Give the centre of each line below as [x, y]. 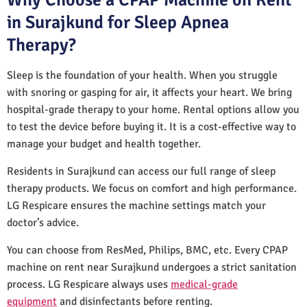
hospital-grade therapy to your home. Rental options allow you [153, 109]
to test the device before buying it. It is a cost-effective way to [151, 126]
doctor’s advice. [43, 222]
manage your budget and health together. [104, 144]
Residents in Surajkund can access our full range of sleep [141, 171]
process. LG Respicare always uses [89, 284]
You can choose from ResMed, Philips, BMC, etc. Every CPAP [147, 250]
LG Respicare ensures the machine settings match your [136, 205]
